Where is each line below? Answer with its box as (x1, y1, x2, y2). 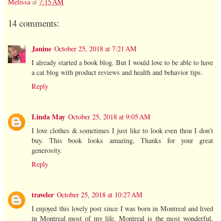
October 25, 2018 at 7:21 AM (54, 43, 137, 53)
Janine (32, 43, 51, 54)
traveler (32, 189, 54, 200)
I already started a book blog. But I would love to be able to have (32, 57, 213, 67)
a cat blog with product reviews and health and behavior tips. (32, 67, 203, 77)
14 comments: (8, 16, 59, 29)
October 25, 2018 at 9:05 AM (68, 111, 150, 121)
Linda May (32, 111, 65, 122)
